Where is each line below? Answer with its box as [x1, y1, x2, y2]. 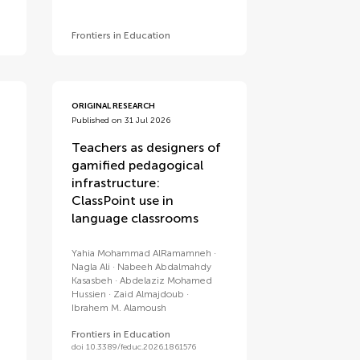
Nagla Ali [72, 261, 111, 272]
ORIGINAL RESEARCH [72, 101, 156, 111]
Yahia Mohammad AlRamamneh [72, 247, 212, 259]
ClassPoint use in [72, 193, 174, 208]
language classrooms [72, 211, 199, 226]
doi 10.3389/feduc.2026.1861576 [72, 342, 197, 352]
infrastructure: [72, 175, 161, 190]
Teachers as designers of [72, 140, 222, 155]
